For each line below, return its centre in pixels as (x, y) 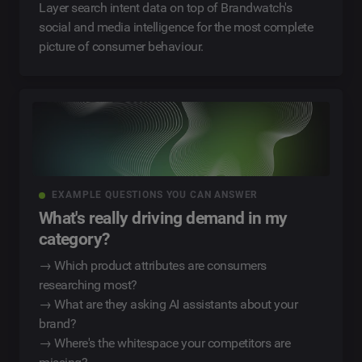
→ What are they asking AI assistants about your (168, 305)
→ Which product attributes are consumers (153, 266)
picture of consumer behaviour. (121, 47)
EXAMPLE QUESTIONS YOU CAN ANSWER (155, 195)
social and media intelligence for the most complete (176, 27)
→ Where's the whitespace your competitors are (165, 343)
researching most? (88, 285)
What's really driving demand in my (163, 219)
